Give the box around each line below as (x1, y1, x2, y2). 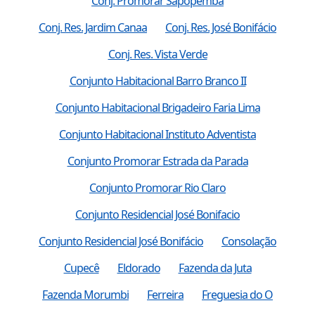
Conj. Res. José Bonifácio (165, 19, 276, 35)
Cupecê (63, 259, 99, 276)
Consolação (221, 233, 276, 249)
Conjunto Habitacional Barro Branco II (69, 72, 246, 89)
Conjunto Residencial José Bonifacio (75, 206, 240, 222)
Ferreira (147, 286, 184, 302)
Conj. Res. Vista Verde (108, 46, 207, 62)
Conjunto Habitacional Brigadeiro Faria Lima (55, 99, 260, 115)
